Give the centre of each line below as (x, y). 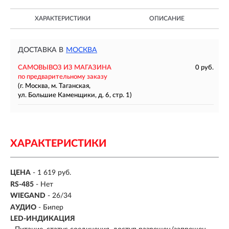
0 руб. (204, 68)
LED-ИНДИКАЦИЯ (43, 219)
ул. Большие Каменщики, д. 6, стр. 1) (75, 95)
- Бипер (51, 207)
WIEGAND (28, 196)
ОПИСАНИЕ (167, 18)
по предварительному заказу (63, 77)
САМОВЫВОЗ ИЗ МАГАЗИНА (65, 68)
